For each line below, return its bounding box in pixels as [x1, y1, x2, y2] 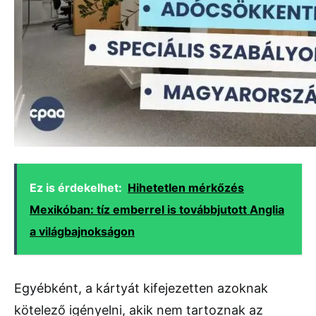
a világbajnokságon [30, 224, 135, 238]
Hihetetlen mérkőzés [128, 180, 244, 195]
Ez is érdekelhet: [30, 180, 122, 195]
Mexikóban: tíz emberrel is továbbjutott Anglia [30, 202, 284, 217]
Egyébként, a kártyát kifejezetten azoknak [14, 280, 268, 296]
